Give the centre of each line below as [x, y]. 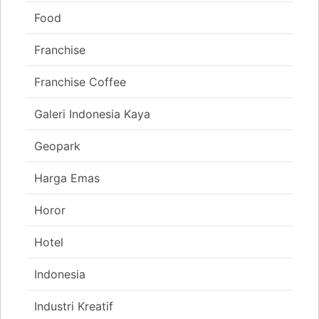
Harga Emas [67, 178]
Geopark [57, 146]
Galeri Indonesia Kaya [92, 114]
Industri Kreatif [74, 307]
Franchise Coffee [80, 82]
